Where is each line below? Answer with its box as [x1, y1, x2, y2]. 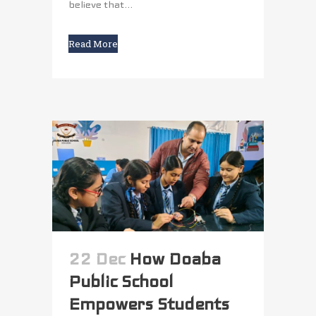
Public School [68, 271, 174, 293]
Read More [68, 37, 118, 50]
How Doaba [129, 248, 221, 270]
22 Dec [68, 248, 125, 270]
